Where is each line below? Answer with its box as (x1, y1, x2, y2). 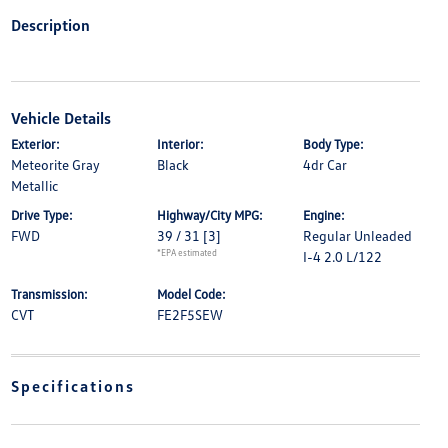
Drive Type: (10, 207, 73, 224)
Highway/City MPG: (156, 207, 263, 224)
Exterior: (10, 136, 60, 153)
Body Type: (303, 136, 365, 153)
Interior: (156, 136, 204, 153)
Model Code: (156, 286, 226, 303)
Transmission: (10, 286, 88, 303)
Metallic (10, 177, 58, 195)
